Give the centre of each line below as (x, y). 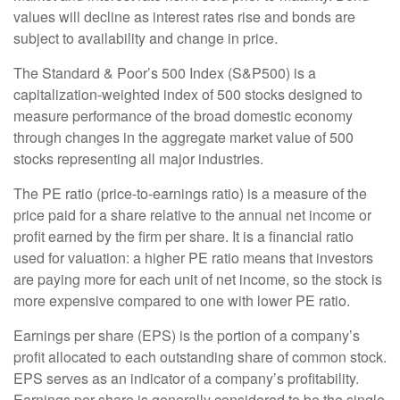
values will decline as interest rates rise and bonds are (184, 16)
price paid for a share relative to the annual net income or (192, 214)
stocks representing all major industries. (140, 158)
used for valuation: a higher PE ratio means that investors (193, 257)
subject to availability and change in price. (147, 37)
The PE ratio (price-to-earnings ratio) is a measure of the (190, 193)
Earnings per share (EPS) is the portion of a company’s (187, 335)
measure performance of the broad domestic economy (183, 115)
